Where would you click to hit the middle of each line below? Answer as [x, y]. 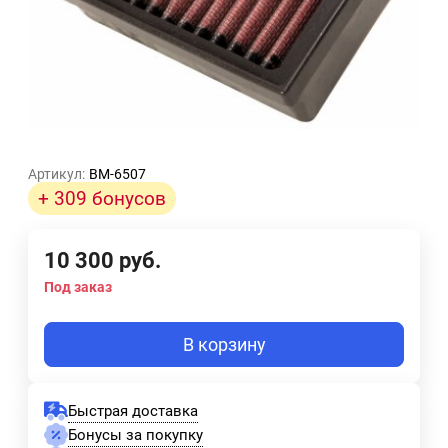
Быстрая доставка [133, 410]
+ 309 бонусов [102, 199]
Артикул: [56, 174]
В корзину [224, 345]
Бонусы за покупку [135, 434]
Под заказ [78, 287]
